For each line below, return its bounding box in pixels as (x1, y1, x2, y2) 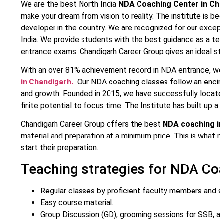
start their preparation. (21, 143, 98, 153)
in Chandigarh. (21, 77, 77, 86)
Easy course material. (40, 197, 113, 207)
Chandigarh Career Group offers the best (21, 119, 163, 129)
